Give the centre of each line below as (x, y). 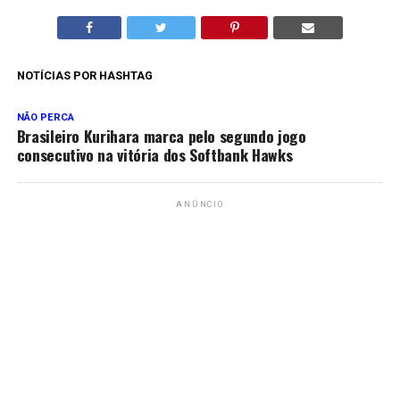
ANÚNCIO (200, 205)
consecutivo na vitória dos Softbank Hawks (154, 155)
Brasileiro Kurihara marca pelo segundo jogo (161, 136)
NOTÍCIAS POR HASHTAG (84, 76)
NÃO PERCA (45, 118)
